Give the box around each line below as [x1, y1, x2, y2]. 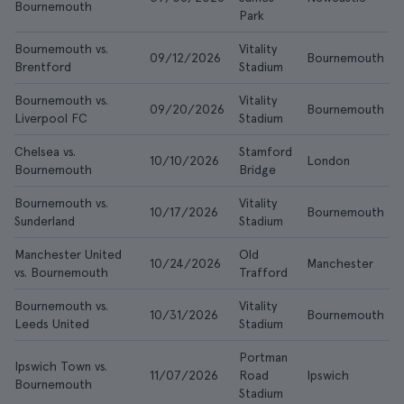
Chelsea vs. [14, 144, 76, 159]
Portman [239, 350, 288, 364]
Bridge [239, 162, 276, 177]
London [307, 153, 350, 168]
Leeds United [14, 317, 89, 331]
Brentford [14, 60, 71, 74]
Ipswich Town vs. [14, 359, 107, 373]
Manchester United [14, 247, 122, 262]
